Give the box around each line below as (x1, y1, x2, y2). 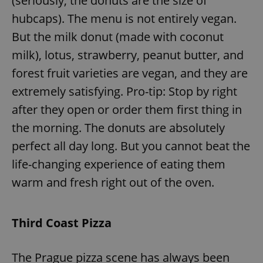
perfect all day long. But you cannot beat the (12, 137, 250, 154)
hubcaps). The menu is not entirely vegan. (12, 10, 237, 26)
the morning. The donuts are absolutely (12, 119, 225, 136)
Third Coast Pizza (12, 214, 112, 231)
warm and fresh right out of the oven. (12, 174, 214, 190)
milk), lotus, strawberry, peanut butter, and (12, 46, 244, 63)
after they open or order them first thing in (12, 101, 242, 117)
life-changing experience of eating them (12, 156, 225, 172)
